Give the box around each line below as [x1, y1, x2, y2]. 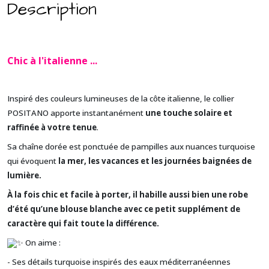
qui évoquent [7, 155, 58, 166]
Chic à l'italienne [7, 53, 88, 67]
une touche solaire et [145, 107, 232, 118]
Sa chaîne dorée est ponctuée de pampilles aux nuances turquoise [7, 141, 255, 152]
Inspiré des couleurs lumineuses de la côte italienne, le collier [7, 92, 234, 104]
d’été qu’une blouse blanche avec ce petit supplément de [7, 203, 240, 214]
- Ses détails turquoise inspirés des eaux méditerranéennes [7, 256, 231, 268]
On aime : [23, 237, 61, 248]
